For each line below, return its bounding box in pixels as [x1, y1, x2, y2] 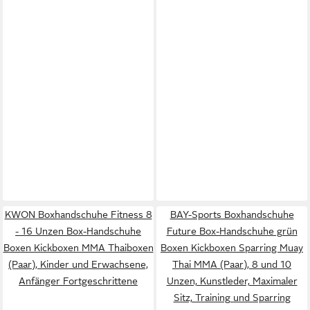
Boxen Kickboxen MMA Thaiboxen [3, 241, 154, 253]
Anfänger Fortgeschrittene [19, 275, 138, 286]
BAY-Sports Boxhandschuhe [170, 208, 294, 220]
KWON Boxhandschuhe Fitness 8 [4, 208, 152, 220]
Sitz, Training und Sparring [173, 291, 291, 303]
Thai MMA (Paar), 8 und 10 [172, 258, 291, 270]
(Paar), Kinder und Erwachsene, [8, 258, 148, 270]
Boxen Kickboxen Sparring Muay [161, 241, 303, 253]
